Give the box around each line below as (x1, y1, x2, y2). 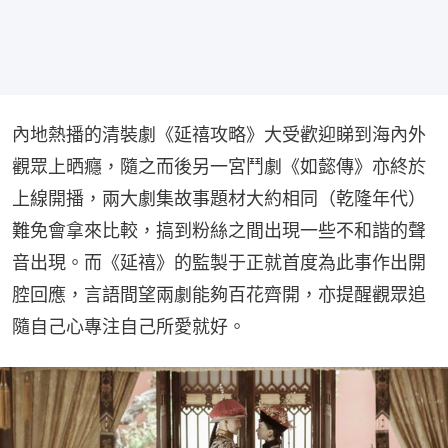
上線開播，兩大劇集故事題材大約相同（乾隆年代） (12, 187, 426, 209)
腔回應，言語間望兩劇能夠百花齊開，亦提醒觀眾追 (12, 283, 426, 305)
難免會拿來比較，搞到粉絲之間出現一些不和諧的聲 (12, 219, 426, 241)
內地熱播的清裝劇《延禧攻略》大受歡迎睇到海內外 (12, 123, 426, 145)
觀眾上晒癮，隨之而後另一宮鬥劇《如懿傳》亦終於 (12, 155, 426, 177)
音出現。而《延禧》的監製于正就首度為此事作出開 (12, 251, 426, 273)
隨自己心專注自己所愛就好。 (12, 315, 246, 337)
